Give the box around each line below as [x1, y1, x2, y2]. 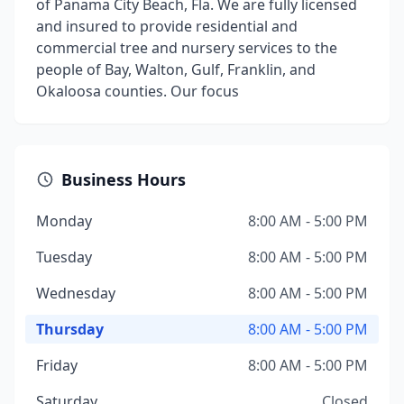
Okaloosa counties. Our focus [36, 81, 239, 101]
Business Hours [61, 169, 186, 190]
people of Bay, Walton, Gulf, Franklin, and [36, 60, 316, 79]
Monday [36, 211, 92, 231]
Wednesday [36, 283, 115, 303]
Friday [36, 355, 78, 375]
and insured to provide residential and [36, 16, 298, 36]
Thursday [36, 319, 104, 339]
